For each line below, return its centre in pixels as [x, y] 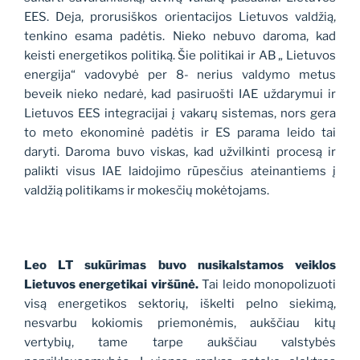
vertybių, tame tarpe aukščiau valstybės [180, 343]
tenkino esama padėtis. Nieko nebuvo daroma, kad [180, 37]
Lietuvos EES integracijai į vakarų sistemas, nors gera [180, 114]
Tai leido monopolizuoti [267, 285]
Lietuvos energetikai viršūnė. [111, 285]
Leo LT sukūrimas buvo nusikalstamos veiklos [180, 266]
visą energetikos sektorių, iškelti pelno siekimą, [180, 304]
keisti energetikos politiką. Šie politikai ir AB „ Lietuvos [180, 56]
